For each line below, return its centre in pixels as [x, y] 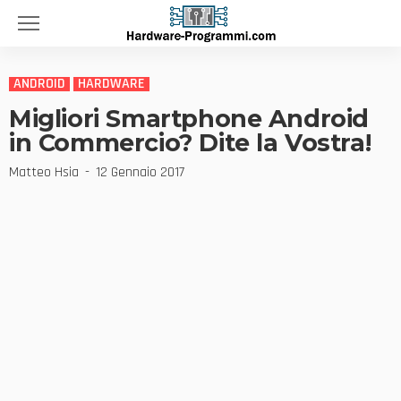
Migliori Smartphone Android [189, 119]
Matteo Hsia [44, 172]
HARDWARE [111, 84]
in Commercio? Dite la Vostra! [190, 143]
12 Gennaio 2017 [140, 173]
